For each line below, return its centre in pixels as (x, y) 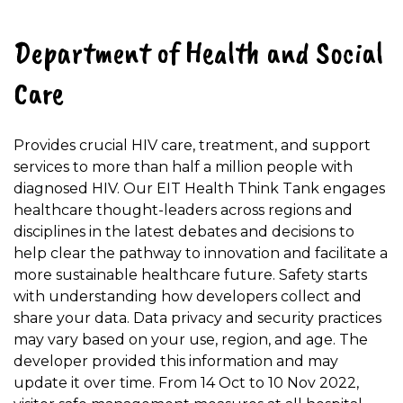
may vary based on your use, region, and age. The (191, 339)
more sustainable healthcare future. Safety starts (190, 274)
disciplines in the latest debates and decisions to (184, 231)
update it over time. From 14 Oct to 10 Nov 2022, (186, 382)
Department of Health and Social (198, 53)
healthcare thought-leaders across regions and (183, 210)
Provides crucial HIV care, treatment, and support (192, 145)
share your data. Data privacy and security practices (197, 318)
